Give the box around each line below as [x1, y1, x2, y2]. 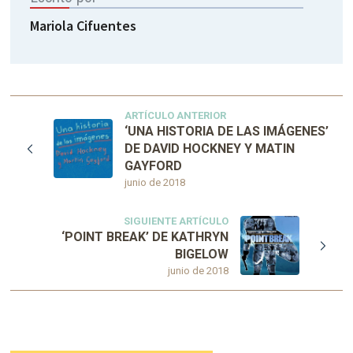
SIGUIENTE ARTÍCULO [123, 214, 229, 227]
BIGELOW [174, 246, 229, 262]
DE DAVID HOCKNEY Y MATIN [124, 140, 295, 156]
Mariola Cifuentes [30, 16, 137, 35]
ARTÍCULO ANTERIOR [124, 109, 227, 121]
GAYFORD [124, 158, 183, 173]
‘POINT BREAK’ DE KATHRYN [61, 229, 229, 244]
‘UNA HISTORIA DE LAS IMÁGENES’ [124, 123, 329, 139]
